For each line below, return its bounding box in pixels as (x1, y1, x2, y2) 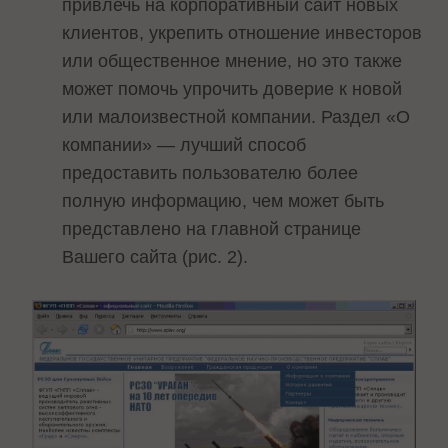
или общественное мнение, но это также (62, 50, 403, 71)
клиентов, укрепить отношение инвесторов (62, 22, 423, 43)
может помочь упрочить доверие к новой (62, 78, 403, 99)
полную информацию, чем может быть (62, 190, 385, 211)
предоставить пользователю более (62, 162, 359, 183)
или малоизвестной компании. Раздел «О (62, 106, 411, 127)
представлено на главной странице (62, 218, 362, 239)
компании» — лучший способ (62, 134, 307, 155)
